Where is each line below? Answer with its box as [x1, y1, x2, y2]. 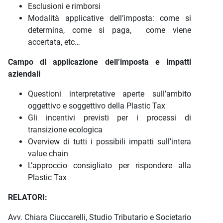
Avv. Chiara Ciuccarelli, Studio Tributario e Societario [8, 213, 191, 222]
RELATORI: [8, 193, 47, 202]
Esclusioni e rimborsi [28, 1, 101, 11]
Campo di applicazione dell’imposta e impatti [8, 57, 191, 67]
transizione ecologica [28, 125, 103, 134]
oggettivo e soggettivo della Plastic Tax [28, 101, 165, 111]
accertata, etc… [28, 37, 80, 47]
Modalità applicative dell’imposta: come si [28, 13, 191, 23]
